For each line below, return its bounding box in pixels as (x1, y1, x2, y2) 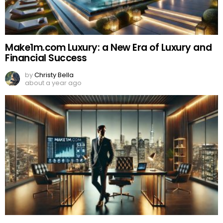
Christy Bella (34, 70, 74, 80)
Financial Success (5, 51, 87, 65)
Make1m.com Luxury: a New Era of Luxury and (5, 40, 212, 54)
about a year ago (25, 78, 82, 88)
